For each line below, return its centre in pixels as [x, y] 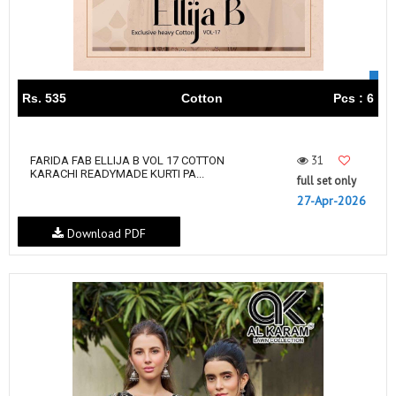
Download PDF [104, 234]
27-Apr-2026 [331, 200]
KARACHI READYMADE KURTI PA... [117, 173]
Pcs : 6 [354, 98]
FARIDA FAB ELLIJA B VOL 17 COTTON [127, 160]
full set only [327, 180]
